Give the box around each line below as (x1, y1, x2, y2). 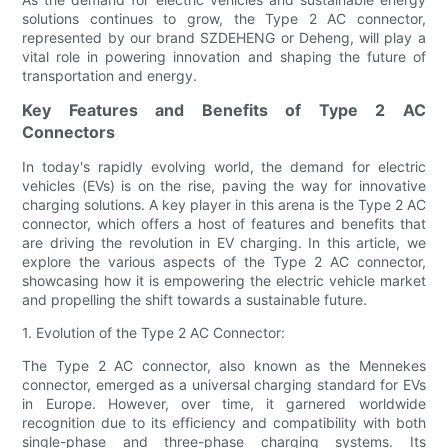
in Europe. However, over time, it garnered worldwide (22, 394, 426, 412)
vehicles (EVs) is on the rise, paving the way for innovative (22, 176, 426, 194)
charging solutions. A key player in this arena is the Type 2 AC (22, 195, 426, 213)
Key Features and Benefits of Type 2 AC (22, 99, 426, 120)
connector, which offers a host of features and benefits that (22, 214, 426, 232)
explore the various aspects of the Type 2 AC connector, (22, 252, 426, 270)
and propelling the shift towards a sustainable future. (22, 290, 368, 308)
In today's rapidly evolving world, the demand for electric (22, 157, 426, 175)
